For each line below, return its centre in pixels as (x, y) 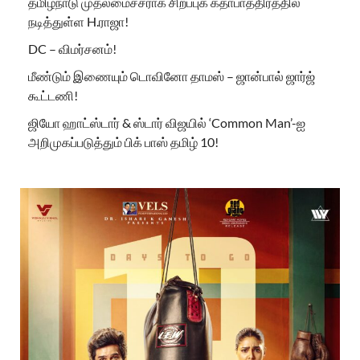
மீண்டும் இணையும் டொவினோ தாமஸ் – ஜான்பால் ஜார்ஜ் (172, 76)
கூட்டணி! (53, 96)
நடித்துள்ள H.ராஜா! (78, 22)
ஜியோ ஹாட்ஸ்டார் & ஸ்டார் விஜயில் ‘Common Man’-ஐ (167, 123)
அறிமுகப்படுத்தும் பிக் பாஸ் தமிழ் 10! (123, 142)
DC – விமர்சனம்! (72, 49)
